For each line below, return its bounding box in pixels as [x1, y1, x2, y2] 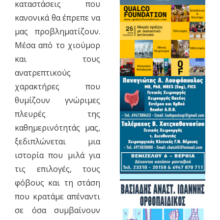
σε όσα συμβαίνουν [14, 205, 101, 216]
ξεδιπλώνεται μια [14, 136, 101, 147]
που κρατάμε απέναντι [14, 191, 101, 202]
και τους [14, 54, 101, 65]
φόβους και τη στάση [14, 177, 101, 189]
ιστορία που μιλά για [14, 150, 101, 161]
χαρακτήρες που [14, 81, 101, 92]
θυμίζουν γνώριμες [14, 95, 101, 106]
